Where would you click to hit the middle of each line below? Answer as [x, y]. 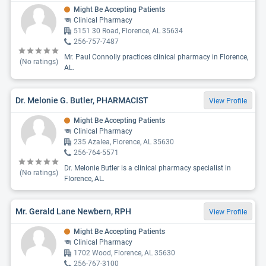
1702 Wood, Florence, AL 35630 [124, 253]
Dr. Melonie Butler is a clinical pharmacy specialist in [148, 168]
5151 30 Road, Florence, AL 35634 [128, 31]
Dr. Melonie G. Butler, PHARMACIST [82, 100]
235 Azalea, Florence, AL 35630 [124, 142]
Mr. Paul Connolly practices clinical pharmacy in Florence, [156, 57]
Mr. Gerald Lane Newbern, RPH [73, 211]
